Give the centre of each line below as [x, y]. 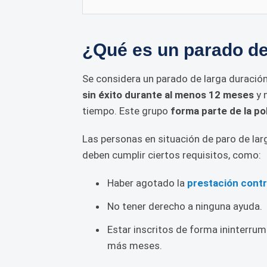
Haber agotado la [147, 183]
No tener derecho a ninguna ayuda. [185, 206]
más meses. [135, 246]
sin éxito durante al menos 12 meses [168, 95]
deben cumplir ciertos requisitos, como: [172, 155]
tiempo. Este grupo [126, 111]
